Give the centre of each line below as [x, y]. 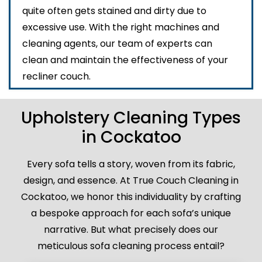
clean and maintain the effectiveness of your [125, 60]
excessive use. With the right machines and [121, 27]
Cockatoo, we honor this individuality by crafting [131, 197]
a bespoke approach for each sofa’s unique [131, 213]
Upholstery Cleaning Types [131, 118]
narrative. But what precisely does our [131, 230]
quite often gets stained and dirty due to [114, 11]
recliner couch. [56, 77]
